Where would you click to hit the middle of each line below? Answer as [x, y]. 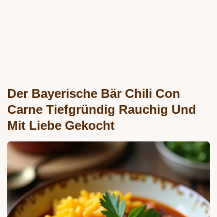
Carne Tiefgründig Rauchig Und [102, 110]
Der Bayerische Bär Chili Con [94, 94]
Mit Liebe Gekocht [61, 126]
